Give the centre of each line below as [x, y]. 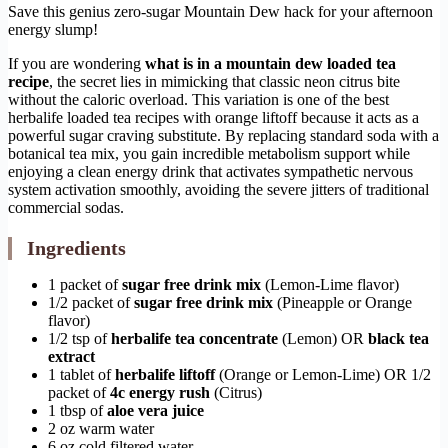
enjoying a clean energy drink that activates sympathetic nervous [210, 172]
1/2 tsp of [79, 339]
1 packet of [85, 285]
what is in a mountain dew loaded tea [270, 64]
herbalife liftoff [165, 375]
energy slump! [53, 30]
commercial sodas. [66, 208]
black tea [398, 339]
